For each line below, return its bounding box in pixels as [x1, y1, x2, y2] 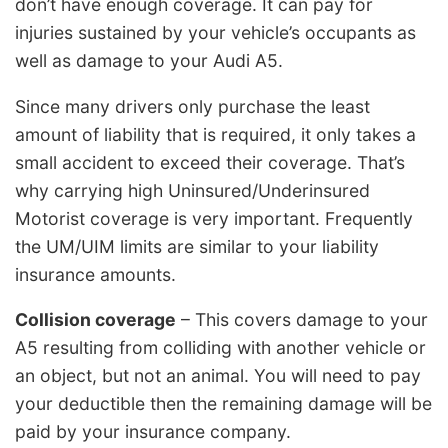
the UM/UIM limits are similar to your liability [15, 235, 379, 257]
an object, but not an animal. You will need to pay [15, 365, 421, 387]
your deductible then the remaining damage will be [15, 393, 432, 415]
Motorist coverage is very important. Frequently [15, 207, 413, 229]
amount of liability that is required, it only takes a [15, 123, 416, 145]
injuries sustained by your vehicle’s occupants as [15, 22, 416, 44]
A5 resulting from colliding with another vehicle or [15, 337, 426, 359]
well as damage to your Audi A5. [15, 50, 283, 72]
